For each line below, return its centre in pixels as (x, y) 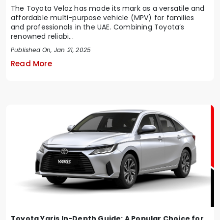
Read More (31, 64)
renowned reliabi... (42, 37)
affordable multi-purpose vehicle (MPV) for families (103, 18)
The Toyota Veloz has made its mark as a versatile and (108, 9)
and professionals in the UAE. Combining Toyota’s (98, 27)
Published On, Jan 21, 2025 (51, 50)
